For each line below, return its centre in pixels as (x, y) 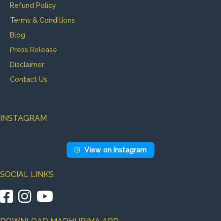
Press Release (34, 50)
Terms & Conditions (42, 20)
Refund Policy (33, 5)
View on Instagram (115, 150)
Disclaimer (27, 64)
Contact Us (29, 79)
